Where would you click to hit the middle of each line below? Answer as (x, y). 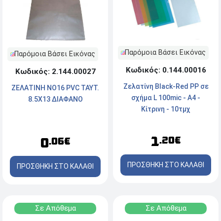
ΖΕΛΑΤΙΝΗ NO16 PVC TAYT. (55, 88)
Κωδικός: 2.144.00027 (55, 72)
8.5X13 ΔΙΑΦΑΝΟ (55, 99)
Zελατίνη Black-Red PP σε (166, 87)
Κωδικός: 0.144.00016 (166, 70)
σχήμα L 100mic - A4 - (166, 98)
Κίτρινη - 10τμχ (166, 109)
